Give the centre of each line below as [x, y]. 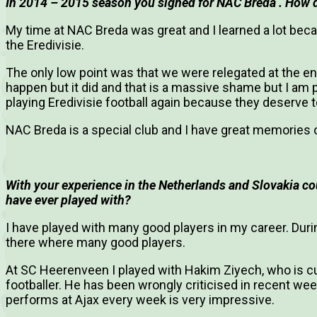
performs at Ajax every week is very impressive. [140, 300]
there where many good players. [96, 243]
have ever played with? [68, 200]
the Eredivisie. [45, 45]
